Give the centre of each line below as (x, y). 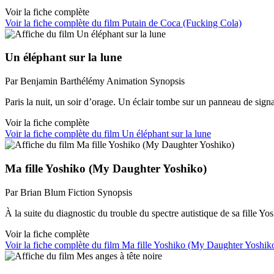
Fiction (81, 192)
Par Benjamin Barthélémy (55, 81)
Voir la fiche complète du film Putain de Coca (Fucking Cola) (123, 23)
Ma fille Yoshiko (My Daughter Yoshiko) (106, 168)
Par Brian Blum (35, 192)
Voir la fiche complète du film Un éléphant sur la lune (108, 134)
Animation (127, 81)
